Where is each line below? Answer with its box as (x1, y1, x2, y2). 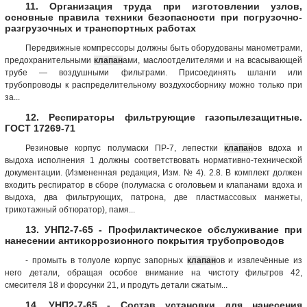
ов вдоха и (253, 143, 303, 153)
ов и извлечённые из (215, 255, 303, 265)
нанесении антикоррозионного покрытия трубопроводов (5, 234, 284, 246)
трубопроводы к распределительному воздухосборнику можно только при (5, 79, 302, 90)
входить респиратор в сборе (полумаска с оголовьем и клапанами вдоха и (5, 180, 302, 190)
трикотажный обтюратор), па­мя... (5, 204, 135, 214)
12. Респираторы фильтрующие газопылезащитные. (25, 111, 302, 123)
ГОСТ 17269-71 (5, 122, 75, 134)
